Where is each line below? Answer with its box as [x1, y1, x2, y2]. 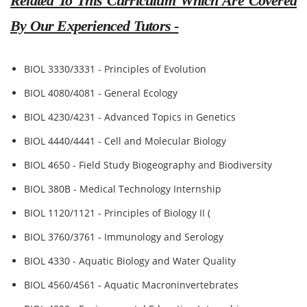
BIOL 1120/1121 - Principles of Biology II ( [24, 206, 210, 219]
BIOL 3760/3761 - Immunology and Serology [24, 230, 223, 243]
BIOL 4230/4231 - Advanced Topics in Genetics [24, 110, 236, 123]
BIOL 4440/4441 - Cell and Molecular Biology [24, 134, 226, 147]
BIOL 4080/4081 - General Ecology [24, 86, 177, 99]
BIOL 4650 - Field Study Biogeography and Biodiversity [24, 158, 272, 171]
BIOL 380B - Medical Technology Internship [24, 182, 221, 195]
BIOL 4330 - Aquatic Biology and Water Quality [24, 254, 236, 267]
